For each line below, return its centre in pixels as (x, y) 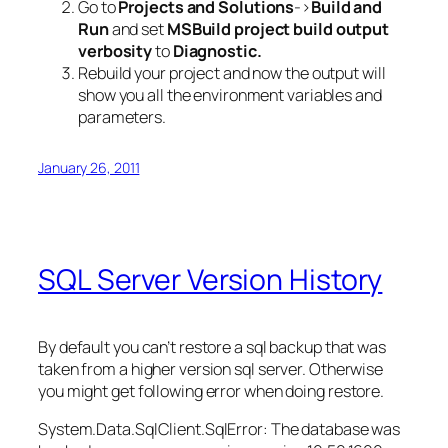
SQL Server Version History (210, 279)
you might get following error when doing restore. (211, 390)
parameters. (122, 117)
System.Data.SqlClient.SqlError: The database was (219, 428)
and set (137, 29)
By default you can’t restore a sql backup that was (212, 346)
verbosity (117, 51)
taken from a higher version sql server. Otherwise (211, 368)
